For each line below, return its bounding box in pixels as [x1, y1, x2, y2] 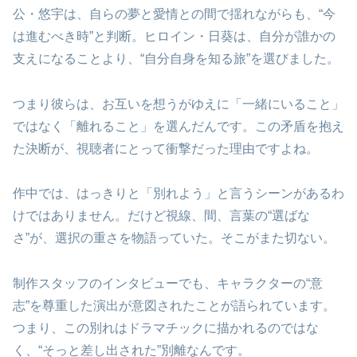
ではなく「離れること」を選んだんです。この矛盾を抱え [13, 119, 344, 133]
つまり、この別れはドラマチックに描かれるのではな [13, 321, 319, 335]
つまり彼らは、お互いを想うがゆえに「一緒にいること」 [13, 96, 344, 111]
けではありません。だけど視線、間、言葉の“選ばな [13, 209, 310, 223]
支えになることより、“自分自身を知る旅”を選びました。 [13, 51, 339, 65]
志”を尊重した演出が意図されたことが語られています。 [13, 299, 335, 313]
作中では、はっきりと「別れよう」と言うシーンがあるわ [13, 186, 344, 201]
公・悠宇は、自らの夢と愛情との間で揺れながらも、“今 [13, 6, 335, 21]
